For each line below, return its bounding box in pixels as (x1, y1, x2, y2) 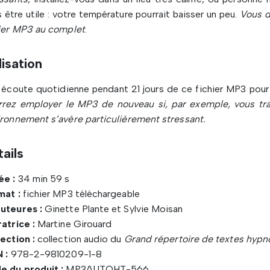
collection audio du (34, 233, 122, 245)
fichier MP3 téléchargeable (20, 188, 140, 199)
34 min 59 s (15, 173, 70, 184)
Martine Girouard (34, 218, 112, 230)
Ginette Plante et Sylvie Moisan (42, 203, 183, 215)
